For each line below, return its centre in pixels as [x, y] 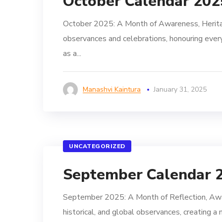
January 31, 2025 [180, 89]
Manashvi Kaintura [112, 89]
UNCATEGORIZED [97, 146]
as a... [72, 54]
